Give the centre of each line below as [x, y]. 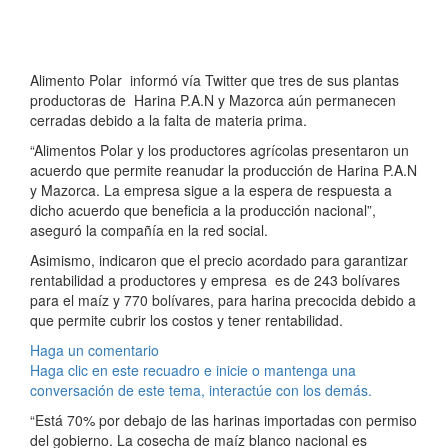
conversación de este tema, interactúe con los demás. [201, 390]
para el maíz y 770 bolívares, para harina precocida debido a [223, 300]
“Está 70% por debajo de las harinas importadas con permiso [223, 420]
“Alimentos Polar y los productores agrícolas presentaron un [219, 150]
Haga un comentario [94, 350]
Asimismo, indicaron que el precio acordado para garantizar [219, 260]
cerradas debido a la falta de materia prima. [168, 120]
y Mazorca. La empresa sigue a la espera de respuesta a [211, 190]
